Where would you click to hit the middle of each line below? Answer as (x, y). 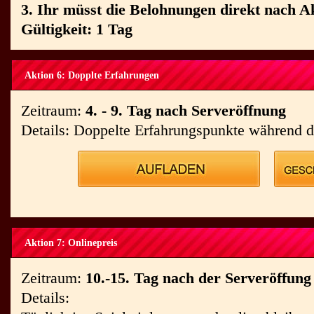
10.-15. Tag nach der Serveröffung (198, 278)
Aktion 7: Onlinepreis (71, 243)
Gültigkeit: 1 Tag (77, 29)
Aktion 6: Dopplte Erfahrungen (92, 75)
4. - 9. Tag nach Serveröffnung (186, 110)
